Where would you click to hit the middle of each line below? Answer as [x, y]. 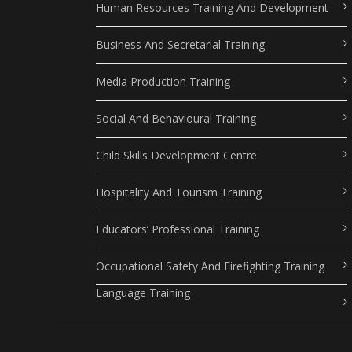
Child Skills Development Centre [176, 155]
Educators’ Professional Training [178, 229]
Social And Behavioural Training [176, 118]
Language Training [143, 292]
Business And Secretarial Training [180, 44]
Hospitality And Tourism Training [179, 192]
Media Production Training [163, 81]
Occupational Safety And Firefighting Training [210, 266]
